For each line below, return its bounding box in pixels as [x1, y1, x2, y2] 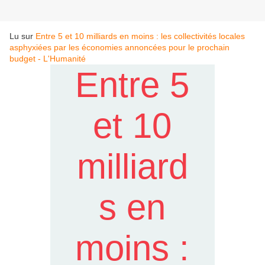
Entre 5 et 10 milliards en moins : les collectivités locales [35, 31, 245, 41]
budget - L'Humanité [9, 54, 86, 64]
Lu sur [9, 31, 35, 41]
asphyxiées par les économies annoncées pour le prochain [9, 43, 230, 53]
